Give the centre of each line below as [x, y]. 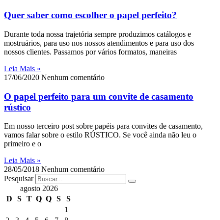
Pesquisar [19, 179]
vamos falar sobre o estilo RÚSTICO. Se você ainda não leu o [100, 135]
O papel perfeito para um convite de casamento [99, 96]
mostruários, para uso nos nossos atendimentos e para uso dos [99, 43]
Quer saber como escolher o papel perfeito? [90, 15]
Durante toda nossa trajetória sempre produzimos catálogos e [97, 34]
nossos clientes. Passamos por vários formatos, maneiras [90, 52]
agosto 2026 [39, 189]
